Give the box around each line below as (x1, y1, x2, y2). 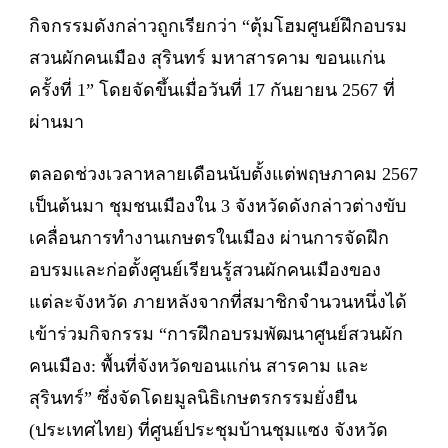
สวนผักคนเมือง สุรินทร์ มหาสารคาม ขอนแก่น (29, 48, 385, 69)
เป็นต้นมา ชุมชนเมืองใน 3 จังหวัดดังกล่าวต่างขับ (29, 196, 406, 217)
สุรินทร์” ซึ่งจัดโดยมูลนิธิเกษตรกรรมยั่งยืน (29, 388, 357, 409)
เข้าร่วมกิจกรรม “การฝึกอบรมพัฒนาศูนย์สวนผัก (29, 324, 403, 345)
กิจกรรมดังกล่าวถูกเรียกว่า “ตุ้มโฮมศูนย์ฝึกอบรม (29, 16, 407, 37)
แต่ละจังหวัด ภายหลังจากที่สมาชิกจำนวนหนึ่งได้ (29, 292, 407, 313)
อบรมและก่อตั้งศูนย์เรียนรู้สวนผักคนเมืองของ (29, 260, 381, 281)
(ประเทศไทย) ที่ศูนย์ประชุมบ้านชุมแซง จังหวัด (29, 420, 388, 441)
